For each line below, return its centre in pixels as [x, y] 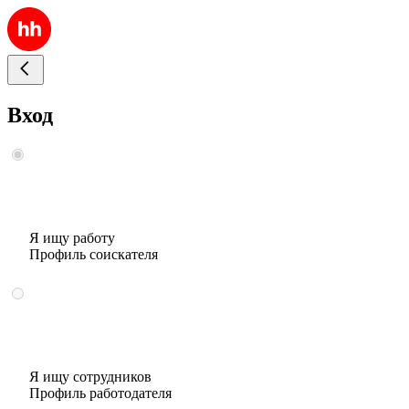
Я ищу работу [72, 237]
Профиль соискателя [94, 254]
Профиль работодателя [100, 393]
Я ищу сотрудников [90, 376]
